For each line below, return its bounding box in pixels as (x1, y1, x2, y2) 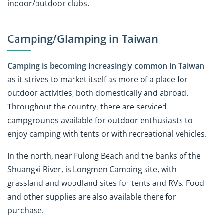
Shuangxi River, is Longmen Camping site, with (7, 163, 177, 175)
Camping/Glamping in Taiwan (7, 31, 159, 47)
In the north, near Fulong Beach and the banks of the (7, 150, 200, 161)
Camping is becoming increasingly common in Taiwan (7, 60, 204, 71)
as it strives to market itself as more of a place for (7, 73, 188, 85)
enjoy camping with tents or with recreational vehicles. (7, 128, 207, 139)
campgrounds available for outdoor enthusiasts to (7, 114, 193, 126)
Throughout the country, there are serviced (7, 101, 167, 112)
